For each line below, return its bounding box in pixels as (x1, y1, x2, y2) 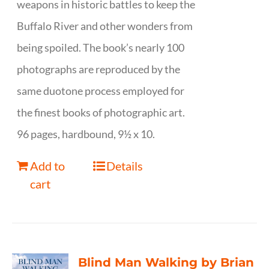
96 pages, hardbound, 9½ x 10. (17, 127, 156, 141)
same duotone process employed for (17, 84, 185, 97)
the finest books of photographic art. (17, 106, 186, 119)
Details (106, 159, 143, 173)
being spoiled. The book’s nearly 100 (17, 41, 185, 54)
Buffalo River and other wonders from (17, 19, 193, 32)
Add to (30, 159, 65, 173)
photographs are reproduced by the (17, 62, 181, 76)
